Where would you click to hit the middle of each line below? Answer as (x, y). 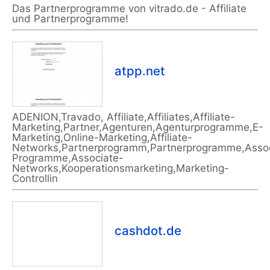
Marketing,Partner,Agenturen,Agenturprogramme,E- (138, 127)
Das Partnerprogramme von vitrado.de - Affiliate (129, 9)
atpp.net (140, 71)
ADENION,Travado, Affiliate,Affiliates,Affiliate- (124, 117)
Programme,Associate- (68, 158)
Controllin (35, 179)
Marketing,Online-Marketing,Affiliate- (102, 138)
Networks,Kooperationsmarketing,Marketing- (121, 168)
